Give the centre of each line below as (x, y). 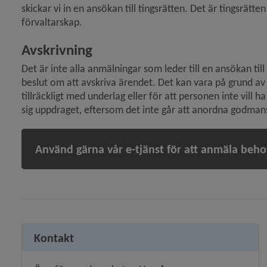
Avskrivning (57, 50)
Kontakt (54, 238)
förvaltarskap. (52, 22)
